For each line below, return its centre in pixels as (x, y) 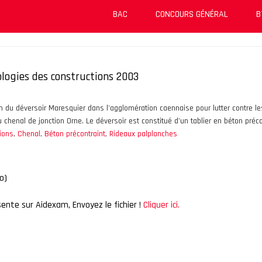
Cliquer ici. (161, 205)
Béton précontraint (75, 134)
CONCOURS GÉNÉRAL (192, 14)
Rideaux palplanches (143, 134)
